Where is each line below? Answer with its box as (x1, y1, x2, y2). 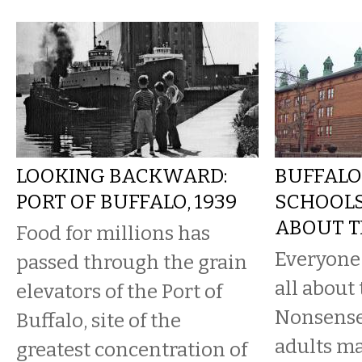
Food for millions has (16, 221, 210, 245)
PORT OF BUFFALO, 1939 (16, 190, 237, 213)
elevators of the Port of (16, 280, 222, 303)
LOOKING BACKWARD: (16, 164, 227, 187)
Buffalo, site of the (16, 309, 181, 332)
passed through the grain (16, 250, 247, 274)
